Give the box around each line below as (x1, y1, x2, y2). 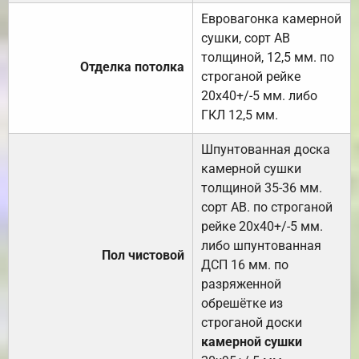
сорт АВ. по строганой (201, 199, 333, 215)
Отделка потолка (80, 58, 184, 75)
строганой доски (201, 314, 302, 330)
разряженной (201, 276, 281, 292)
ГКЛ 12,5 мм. (201, 107, 278, 123)
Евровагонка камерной (201, 10, 341, 26)
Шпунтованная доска (201, 141, 330, 157)
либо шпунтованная (201, 237, 321, 253)
